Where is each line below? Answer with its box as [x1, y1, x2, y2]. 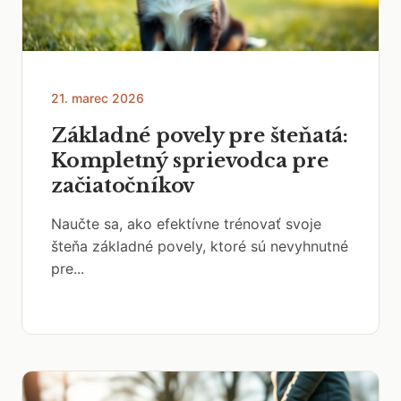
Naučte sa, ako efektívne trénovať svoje [51, 215, 321, 233]
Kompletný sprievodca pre [51, 149, 328, 173]
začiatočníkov [51, 174, 195, 198]
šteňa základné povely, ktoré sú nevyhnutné [51, 237, 348, 255]
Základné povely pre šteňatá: [51, 124, 348, 148]
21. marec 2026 [51, 90, 144, 106]
